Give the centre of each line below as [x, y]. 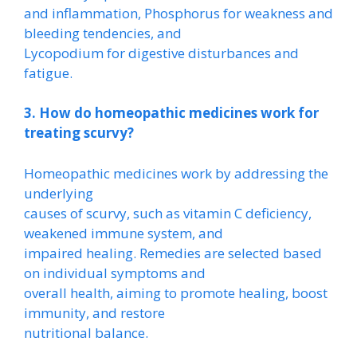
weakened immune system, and [124, 233]
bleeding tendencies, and [103, 33]
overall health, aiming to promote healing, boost [176, 292]
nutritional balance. [86, 332]
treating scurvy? [79, 133]
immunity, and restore [94, 312]
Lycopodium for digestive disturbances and [161, 53]
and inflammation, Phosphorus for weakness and [178, 13]
